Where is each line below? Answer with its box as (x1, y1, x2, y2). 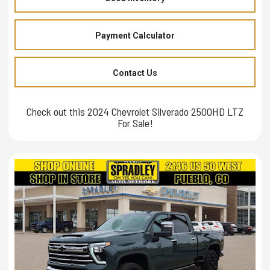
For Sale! (117, 116, 153, 130)
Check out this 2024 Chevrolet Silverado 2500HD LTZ (27, 104, 243, 118)
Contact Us (113, 67, 157, 78)
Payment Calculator (95, 30, 175, 40)
